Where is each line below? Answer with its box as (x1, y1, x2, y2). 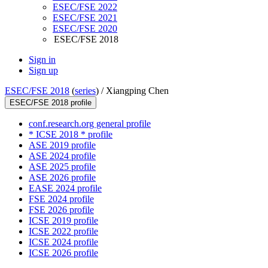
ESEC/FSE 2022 (53, 2, 117, 13)
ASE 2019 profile (29, 140, 96, 151)
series (75, 86, 96, 96)
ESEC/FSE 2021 (53, 13, 117, 23)
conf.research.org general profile (29, 118, 151, 129)
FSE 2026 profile (29, 205, 94, 215)
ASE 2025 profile (29, 162, 96, 172)
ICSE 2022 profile (29, 226, 98, 237)
